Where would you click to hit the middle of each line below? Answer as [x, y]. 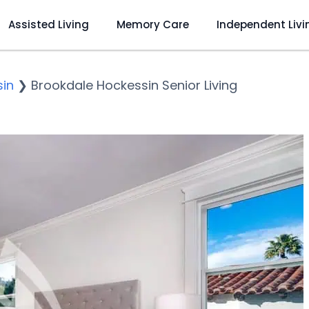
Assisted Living [48, 24]
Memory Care [152, 24]
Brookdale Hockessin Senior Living [134, 85]
